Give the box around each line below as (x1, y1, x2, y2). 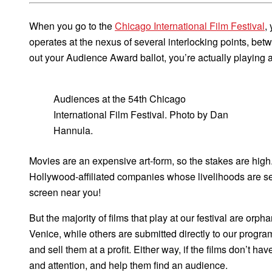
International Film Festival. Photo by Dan (53, 107, 228, 121)
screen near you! (29, 185, 101, 199)
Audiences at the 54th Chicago (53, 91, 186, 106)
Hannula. (53, 123, 93, 137)
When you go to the (29, 18, 115, 33)
